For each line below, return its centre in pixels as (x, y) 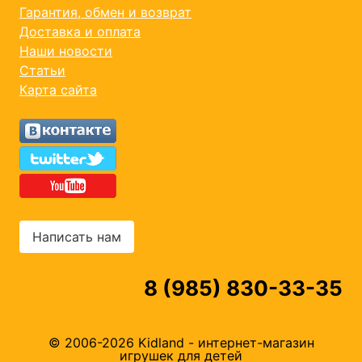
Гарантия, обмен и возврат (105, 13)
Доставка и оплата (80, 32)
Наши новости (66, 51)
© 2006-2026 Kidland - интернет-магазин (181, 343)
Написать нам (77, 237)
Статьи (42, 71)
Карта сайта (58, 90)
